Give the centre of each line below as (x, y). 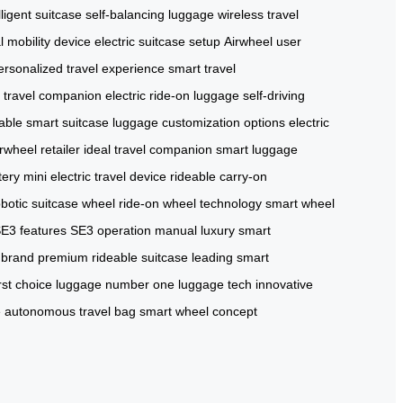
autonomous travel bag (70, 311)
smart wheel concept (198, 311)
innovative (284, 284)
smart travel (202, 68)
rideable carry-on (219, 176)
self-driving (274, 95)
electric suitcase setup (157, 41)
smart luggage (257, 149)
